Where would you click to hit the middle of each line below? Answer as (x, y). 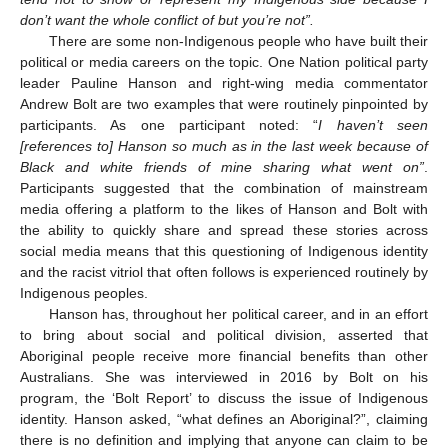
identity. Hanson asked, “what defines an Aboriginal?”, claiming (224, 418)
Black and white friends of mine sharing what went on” (222, 166)
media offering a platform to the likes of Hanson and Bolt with (224, 208)
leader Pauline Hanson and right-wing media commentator (224, 82)
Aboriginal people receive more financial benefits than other (224, 355)
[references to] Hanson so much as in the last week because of (224, 145)
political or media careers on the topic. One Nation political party (224, 61)
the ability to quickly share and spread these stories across (224, 229)
